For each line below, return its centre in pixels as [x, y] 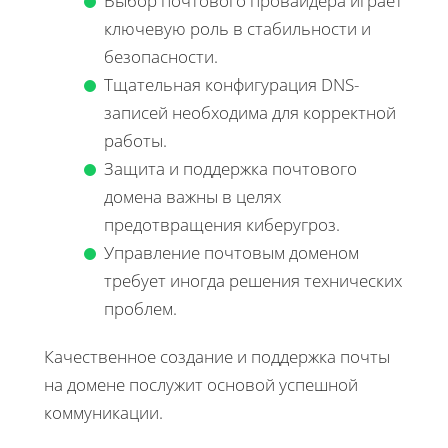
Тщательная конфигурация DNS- [231, 84]
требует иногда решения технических [253, 280]
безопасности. [161, 56]
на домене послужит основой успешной [201, 384]
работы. [135, 140]
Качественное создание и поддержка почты [217, 356]
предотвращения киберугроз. [222, 224]
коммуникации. [103, 412]
